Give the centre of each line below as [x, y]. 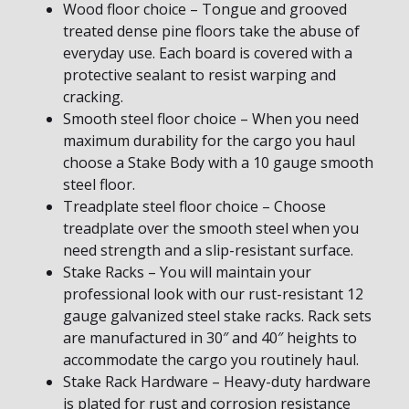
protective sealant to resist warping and [199, 75]
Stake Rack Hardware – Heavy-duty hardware [217, 382]
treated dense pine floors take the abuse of [211, 31]
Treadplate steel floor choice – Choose [194, 207]
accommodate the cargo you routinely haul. [211, 360]
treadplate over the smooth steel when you [211, 229]
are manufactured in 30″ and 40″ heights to [210, 338]
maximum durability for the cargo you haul [209, 141]
